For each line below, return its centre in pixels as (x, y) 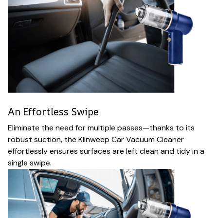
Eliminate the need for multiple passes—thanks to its (101, 128)
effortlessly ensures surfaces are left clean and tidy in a (106, 151)
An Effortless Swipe (53, 111)
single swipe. (30, 163)
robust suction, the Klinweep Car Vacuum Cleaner (96, 140)
